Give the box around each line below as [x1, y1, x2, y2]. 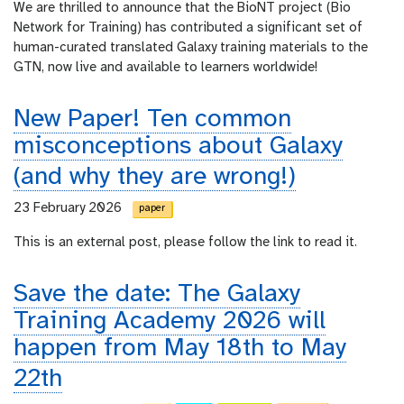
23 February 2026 [14, 200, 133, 216]
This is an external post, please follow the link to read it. [14, 234, 357, 250]
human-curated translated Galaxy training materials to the [14, 40, 368, 55]
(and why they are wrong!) [14, 163, 296, 190]
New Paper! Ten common [14, 106, 291, 133]
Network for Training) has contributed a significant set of [14, 20, 363, 35]
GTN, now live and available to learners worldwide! [14, 60, 317, 75]
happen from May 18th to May [14, 335, 346, 362]
